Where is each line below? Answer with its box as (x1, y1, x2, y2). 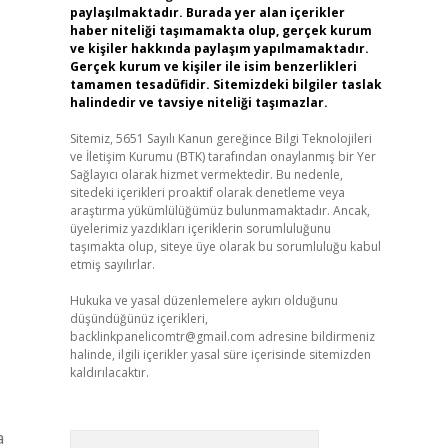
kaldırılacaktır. (69, 364, 149, 381)
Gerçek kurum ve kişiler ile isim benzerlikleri (69, 58, 357, 75)
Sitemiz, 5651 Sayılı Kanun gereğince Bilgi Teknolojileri (69, 130, 372, 147)
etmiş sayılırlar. (69, 256, 155, 273)
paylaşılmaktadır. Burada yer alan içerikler (69, 4, 345, 21)
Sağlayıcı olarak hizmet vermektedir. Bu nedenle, (69, 166, 343, 183)
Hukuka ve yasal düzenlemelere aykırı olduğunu (69, 292, 338, 309)
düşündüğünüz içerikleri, (69, 310, 208, 327)
